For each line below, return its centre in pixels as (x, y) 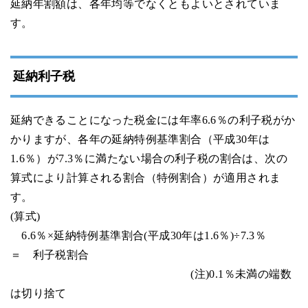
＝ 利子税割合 (49, 254)
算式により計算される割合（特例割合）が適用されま (145, 177)
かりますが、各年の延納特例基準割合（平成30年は (140, 139)
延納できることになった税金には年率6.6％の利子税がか (153, 120)
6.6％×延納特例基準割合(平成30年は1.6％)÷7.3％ (144, 235)
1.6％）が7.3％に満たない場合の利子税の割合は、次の (149, 158)
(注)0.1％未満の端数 (151, 274)
